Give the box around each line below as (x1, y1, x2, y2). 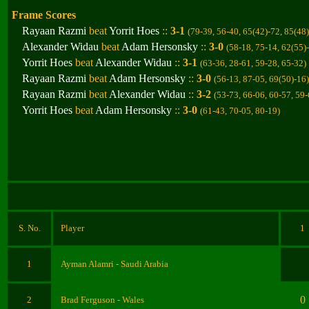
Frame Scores (12, 9, 76, 21)
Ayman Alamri (61, 259, 114, 269)
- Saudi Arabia (116, 259, 168, 269)
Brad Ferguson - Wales (61, 295, 144, 305)
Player (61, 223, 84, 233)
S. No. (18, 223, 41, 233)
